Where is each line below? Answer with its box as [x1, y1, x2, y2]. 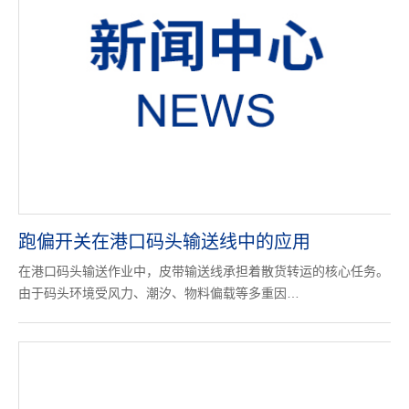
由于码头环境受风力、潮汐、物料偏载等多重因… [18, 286, 299, 300]
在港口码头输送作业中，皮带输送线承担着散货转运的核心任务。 [18, 264, 389, 278]
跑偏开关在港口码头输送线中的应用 [18, 232, 310, 252]
